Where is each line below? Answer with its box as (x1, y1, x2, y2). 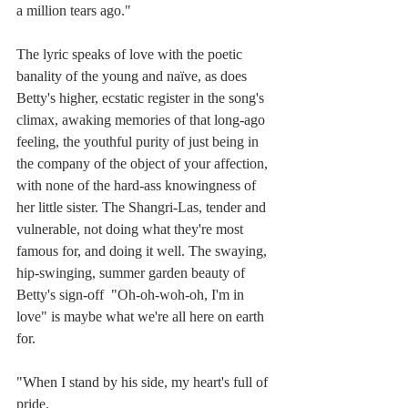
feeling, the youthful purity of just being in (16, 133, 262, 149)
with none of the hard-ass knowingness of (16, 177, 260, 193)
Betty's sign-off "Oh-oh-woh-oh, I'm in (16, 286, 248, 302)
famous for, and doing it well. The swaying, (16, 242, 270, 259)
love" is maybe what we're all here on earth (16, 308, 268, 324)
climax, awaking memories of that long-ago (16, 111, 269, 127)
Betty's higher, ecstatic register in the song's (16, 89, 268, 106)
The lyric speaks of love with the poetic (16, 46, 246, 62)
